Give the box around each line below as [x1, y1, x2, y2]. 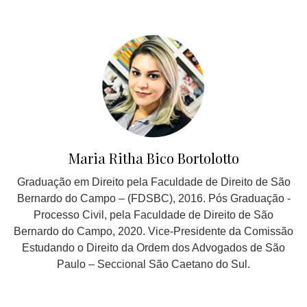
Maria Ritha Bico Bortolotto [68, 149, 239, 167]
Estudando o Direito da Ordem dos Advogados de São [22, 242, 285, 254]
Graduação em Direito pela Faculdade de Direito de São [16, 176, 291, 188]
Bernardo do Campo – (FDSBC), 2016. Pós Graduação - [16, 193, 291, 204]
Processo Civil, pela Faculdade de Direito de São [34, 209, 273, 221]
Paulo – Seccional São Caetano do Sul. [57, 258, 250, 270]
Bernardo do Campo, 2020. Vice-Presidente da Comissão [14, 225, 293, 237]
